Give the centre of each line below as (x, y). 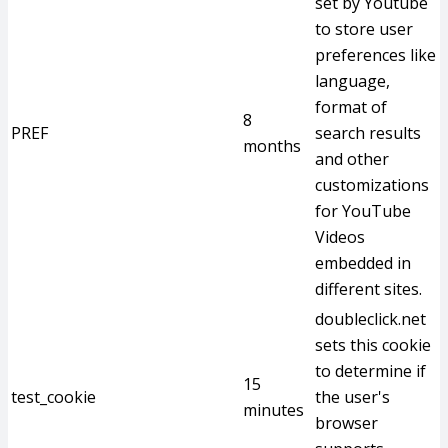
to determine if (370, 371)
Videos (340, 237)
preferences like (375, 55)
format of (351, 107)
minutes (273, 410)
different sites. (368, 289)
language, (352, 81)
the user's (352, 397)
